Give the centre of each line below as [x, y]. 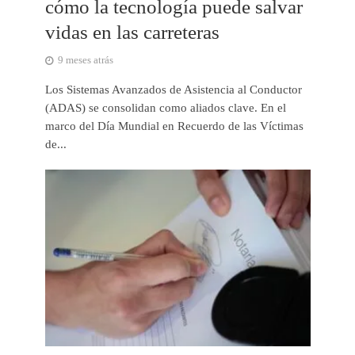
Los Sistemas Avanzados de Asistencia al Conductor [173, 89]
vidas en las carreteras [132, 32]
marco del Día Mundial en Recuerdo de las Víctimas [174, 126]
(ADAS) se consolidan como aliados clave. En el [165, 107]
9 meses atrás [85, 60]
